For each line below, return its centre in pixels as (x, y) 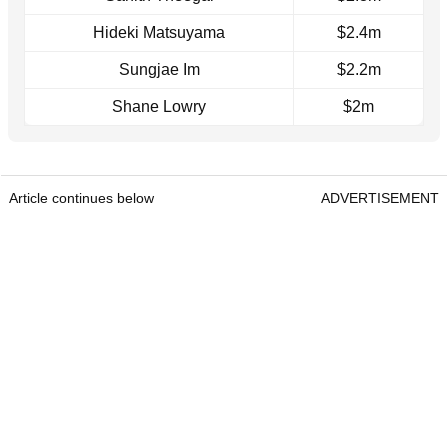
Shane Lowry (159, 107)
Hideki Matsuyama (159, 33)
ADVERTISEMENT (380, 198)
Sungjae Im (159, 70)
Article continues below (81, 198)
